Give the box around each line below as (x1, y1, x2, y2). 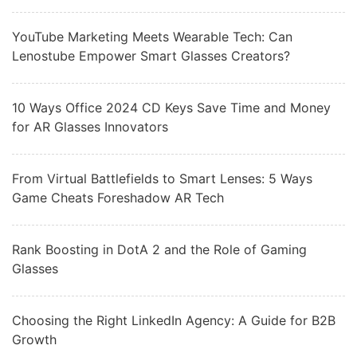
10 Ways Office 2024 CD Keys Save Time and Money (12, 100, 331, 116)
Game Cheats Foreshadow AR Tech (12, 190, 224, 206)
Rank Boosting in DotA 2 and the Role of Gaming (12, 241, 307, 257)
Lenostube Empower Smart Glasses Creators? (12, 48, 290, 64)
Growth (12, 331, 57, 347)
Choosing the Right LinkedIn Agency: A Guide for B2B (12, 312, 335, 328)
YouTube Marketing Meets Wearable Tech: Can (12, 29, 292, 45)
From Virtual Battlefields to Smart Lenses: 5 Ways (12, 171, 312, 186)
